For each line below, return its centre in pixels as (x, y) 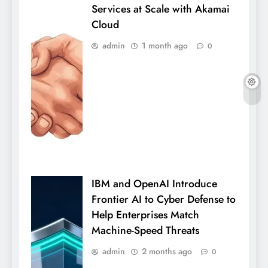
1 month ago (165, 45)
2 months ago (167, 252)
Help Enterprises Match (145, 215)
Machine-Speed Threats (145, 231)
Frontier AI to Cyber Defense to (164, 200)
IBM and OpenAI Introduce (154, 184)
